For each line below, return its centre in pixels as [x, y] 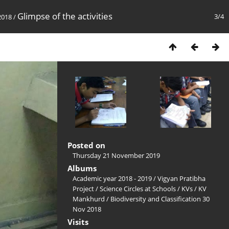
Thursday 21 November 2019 [116, 155]
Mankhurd [89, 199]
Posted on [86, 145]
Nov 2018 [87, 209]
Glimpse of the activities [65, 16]
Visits [78, 222]
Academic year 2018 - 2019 [112, 178]
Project [83, 189]
